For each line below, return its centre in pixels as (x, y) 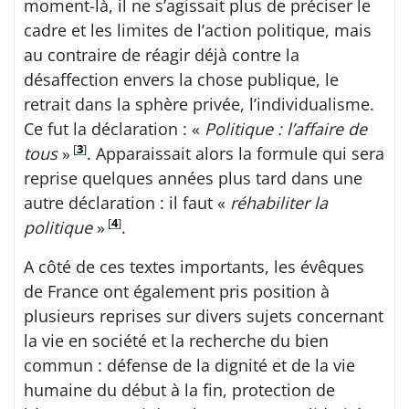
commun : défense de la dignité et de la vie (189, 366)
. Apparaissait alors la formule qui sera (236, 154)
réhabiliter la (279, 203)
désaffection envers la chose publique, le (181, 80)
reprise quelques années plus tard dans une (193, 178)
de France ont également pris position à (177, 292)
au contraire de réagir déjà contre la (162, 55)
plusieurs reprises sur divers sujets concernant (204, 316)
